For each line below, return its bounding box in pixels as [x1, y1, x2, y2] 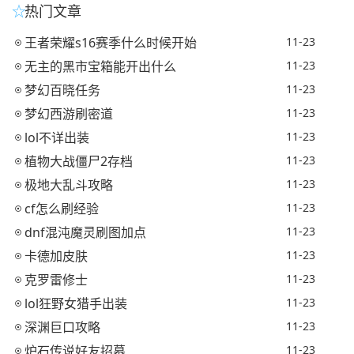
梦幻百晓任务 [24, 81, 100, 99]
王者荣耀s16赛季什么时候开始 [24, 34, 197, 51]
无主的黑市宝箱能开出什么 [24, 58, 176, 75]
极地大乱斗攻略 [24, 176, 113, 194]
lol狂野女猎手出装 [24, 295, 127, 312]
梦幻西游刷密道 [24, 105, 113, 122]
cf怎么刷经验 [24, 200, 99, 217]
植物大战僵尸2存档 [24, 153, 133, 170]
